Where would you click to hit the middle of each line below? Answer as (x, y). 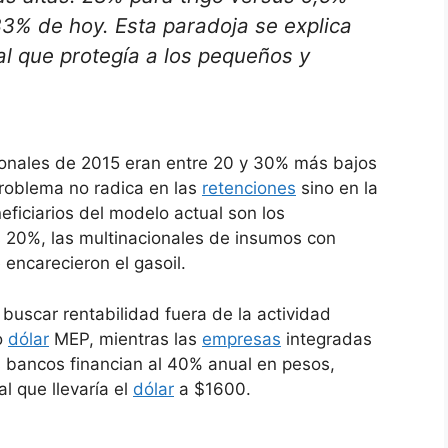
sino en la (337, 188)
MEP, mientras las (125, 338)
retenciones (249, 188)
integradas (326, 338)
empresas (241, 338)
